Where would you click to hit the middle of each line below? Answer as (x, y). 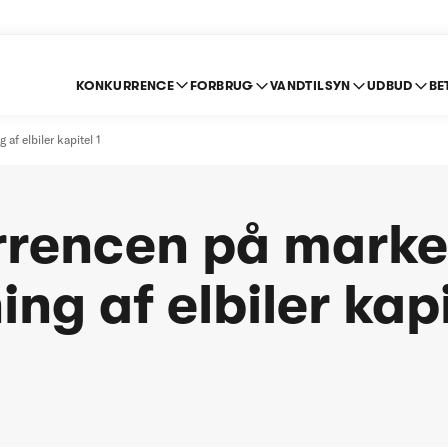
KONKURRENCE (125, 85)
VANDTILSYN (310, 85)
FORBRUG (222, 85)
